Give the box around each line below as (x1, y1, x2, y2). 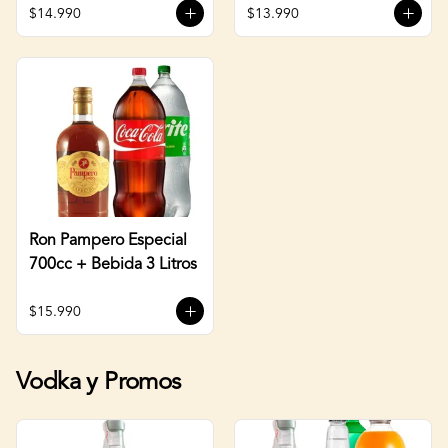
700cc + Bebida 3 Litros (29, 256, 197, 273)
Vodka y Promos (16, 371, 181, 395)
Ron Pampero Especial (29, 232, 187, 249)
